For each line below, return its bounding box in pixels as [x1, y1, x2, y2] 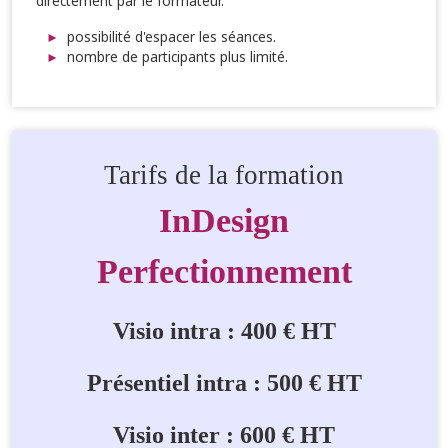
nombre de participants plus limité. [67, 46, 288, 66]
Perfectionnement [96, 252, 352, 290]
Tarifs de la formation [104, 159, 344, 190]
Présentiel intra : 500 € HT [86, 368, 362, 396]
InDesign [159, 201, 289, 239]
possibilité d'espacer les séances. [67, 26, 276, 46]
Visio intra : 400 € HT [112, 316, 336, 344]
